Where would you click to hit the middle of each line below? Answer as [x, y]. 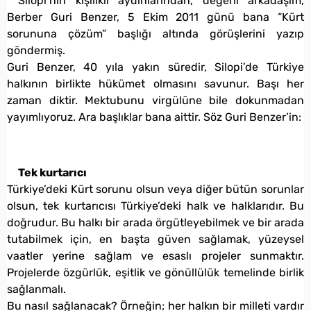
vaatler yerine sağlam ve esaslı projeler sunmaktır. [155, 255]
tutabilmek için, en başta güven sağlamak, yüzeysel [155, 239]
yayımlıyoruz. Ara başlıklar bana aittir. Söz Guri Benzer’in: [154, 117]
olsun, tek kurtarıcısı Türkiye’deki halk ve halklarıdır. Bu [155, 205]
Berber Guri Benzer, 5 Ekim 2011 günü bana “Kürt [155, 17]
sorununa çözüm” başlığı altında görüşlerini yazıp [155, 33]
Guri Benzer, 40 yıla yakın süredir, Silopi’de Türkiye [155, 67]
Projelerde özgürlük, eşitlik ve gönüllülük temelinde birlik [155, 272]
